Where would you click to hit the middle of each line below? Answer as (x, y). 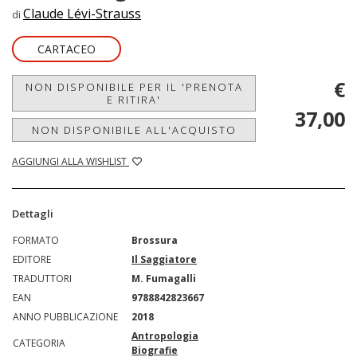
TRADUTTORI (42, 279)
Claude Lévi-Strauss (82, 14)
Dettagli (33, 214)
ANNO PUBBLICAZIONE (65, 317)
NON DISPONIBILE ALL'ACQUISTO (134, 130)
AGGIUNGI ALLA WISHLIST (71, 162)
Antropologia (165, 336)
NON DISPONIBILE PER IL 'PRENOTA (134, 87)
